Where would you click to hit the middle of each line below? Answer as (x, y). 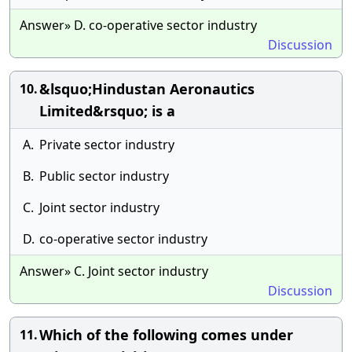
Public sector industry (104, 176)
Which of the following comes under (166, 335)
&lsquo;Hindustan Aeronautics (147, 89)
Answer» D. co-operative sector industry (138, 25)
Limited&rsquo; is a (107, 111)
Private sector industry (107, 145)
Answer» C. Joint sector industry (114, 271)
